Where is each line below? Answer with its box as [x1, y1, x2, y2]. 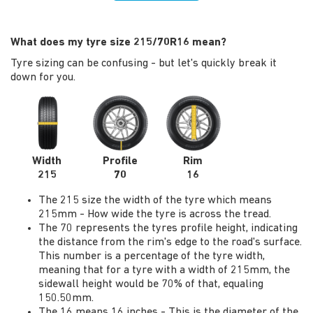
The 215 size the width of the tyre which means [38, 194, 272, 206]
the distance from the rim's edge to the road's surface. [38, 236, 302, 248]
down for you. [10, 72, 75, 83]
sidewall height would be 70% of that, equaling [38, 278, 263, 290]
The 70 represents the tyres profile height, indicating [38, 222, 298, 234]
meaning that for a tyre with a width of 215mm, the [38, 264, 290, 276]
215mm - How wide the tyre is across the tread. [38, 208, 271, 220]
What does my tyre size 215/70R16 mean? [10, 37, 226, 48]
